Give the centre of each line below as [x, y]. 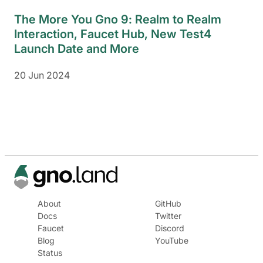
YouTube [172, 240]
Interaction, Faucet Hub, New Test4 [113, 34]
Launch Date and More [77, 49]
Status [50, 252]
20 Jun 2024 [42, 75]
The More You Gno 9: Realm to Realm [118, 19]
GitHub [168, 203]
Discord [170, 228]
